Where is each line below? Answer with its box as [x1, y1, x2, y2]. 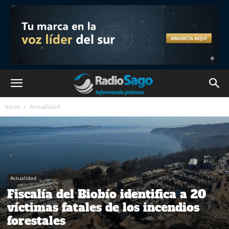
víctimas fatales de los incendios [7, 200, 199, 216]
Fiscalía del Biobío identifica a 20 [7, 187, 206, 202]
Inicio [5, 102, 20, 111]
